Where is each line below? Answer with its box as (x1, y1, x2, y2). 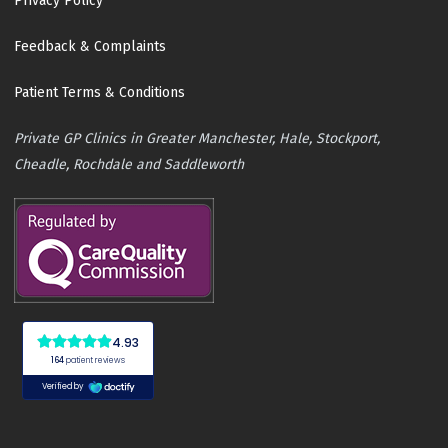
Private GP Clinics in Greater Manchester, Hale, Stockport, (14, 129, 381, 147)
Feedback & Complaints (14, 37, 167, 55)
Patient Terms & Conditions (14, 83, 186, 101)
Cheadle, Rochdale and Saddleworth (14, 155, 245, 173)
